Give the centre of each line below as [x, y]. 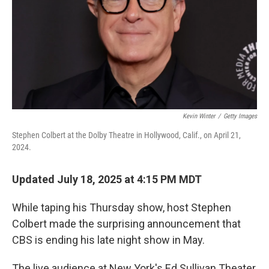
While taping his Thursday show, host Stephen [122, 207]
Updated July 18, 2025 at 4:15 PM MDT [107, 179]
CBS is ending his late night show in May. [108, 240]
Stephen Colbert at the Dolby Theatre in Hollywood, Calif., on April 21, [126, 135]
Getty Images [240, 116]
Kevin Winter [199, 116]
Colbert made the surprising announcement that [126, 224]
